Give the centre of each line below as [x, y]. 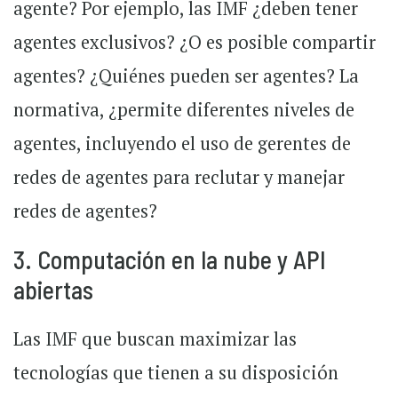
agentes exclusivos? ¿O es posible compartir [195, 43]
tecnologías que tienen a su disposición [176, 373]
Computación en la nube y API [182, 260]
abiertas [53, 290]
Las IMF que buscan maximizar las [155, 339]
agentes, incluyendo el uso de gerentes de [182, 144]
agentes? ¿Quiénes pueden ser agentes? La [186, 76]
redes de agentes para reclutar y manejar [179, 178]
